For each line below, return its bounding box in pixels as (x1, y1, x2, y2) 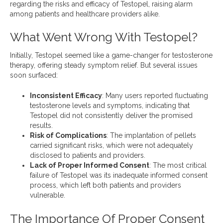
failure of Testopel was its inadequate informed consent (30, 171, 208, 180)
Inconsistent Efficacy (30, 92, 102, 100)
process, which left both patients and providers (30, 181, 181, 190)
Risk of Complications (30, 131, 107, 140)
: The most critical (149, 161, 207, 170)
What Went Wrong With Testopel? (10, 30, 198, 45)
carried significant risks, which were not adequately (30, 141, 193, 150)
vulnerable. (30, 191, 65, 200)
